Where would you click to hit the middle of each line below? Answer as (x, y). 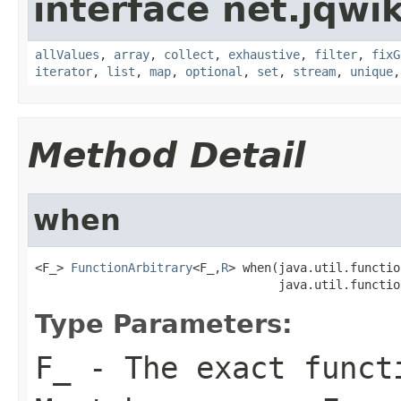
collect (189, 54)
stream (314, 71)
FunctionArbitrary (132, 267)
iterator (64, 71)
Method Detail (166, 155)
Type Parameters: (164, 324)
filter (336, 54)
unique (371, 71)
